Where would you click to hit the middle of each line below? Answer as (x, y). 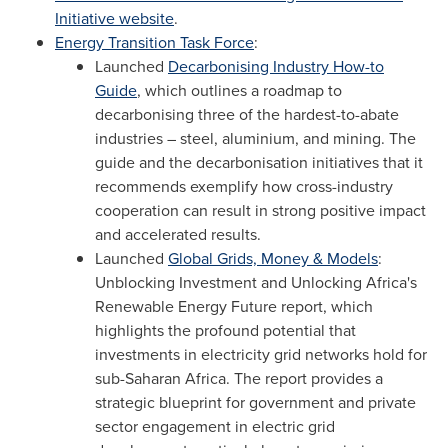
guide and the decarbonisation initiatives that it (259, 162)
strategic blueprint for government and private (255, 402)
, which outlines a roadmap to (239, 90)
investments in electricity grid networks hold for (261, 354)
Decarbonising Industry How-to (276, 66)
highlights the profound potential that (225, 330)
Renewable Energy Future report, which (234, 306)
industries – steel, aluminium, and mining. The (255, 138)
